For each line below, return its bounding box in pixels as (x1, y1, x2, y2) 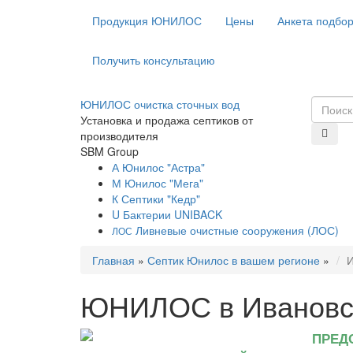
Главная (92, 252, 135, 268)
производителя (80, 128, 158, 143)
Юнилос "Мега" (121, 175, 203, 191)
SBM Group (80, 143, 139, 159)
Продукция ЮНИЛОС (92, 13, 202, 28)
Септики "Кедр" (118, 191, 200, 206)
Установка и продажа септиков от (80, 112, 253, 128)
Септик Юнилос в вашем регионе (147, 252, 320, 268)
